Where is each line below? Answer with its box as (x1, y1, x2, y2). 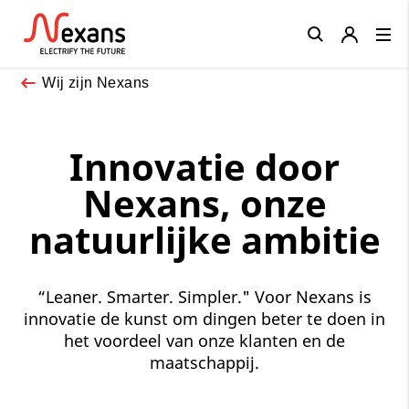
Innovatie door (69, 141, 340, 192)
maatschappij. (150, 351, 259, 373)
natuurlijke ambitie (28, 214, 381, 265)
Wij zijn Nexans (42, 74, 150, 90)
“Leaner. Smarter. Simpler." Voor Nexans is (37, 285, 372, 308)
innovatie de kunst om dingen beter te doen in (24, 307, 385, 330)
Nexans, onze (82, 177, 327, 228)
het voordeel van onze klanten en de (64, 329, 345, 351)
